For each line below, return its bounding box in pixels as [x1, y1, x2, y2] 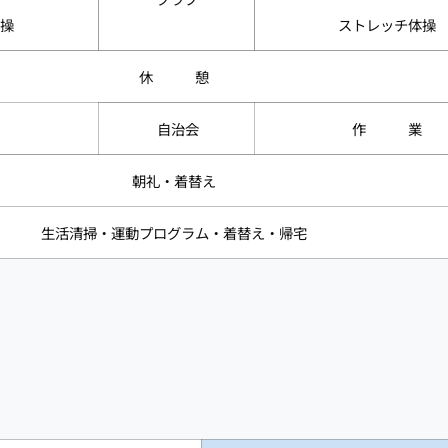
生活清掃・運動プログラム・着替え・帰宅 [41, 221, 307, 243]
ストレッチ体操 [338, 13, 436, 35]
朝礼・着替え [132, 169, 216, 191]
